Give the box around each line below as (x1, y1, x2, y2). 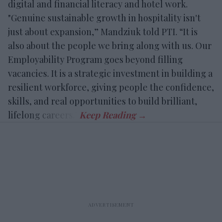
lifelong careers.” (8, 109, 79, 121)
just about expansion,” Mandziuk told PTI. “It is (8, 26, 198, 38)
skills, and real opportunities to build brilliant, (8, 95, 197, 108)
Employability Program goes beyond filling (8, 54, 183, 66)
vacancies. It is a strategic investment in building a (8, 67, 213, 80)
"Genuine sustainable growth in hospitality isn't (8, 12, 201, 24)
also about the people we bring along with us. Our (8, 40, 212, 52)
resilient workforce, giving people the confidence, (8, 81, 214, 94)
